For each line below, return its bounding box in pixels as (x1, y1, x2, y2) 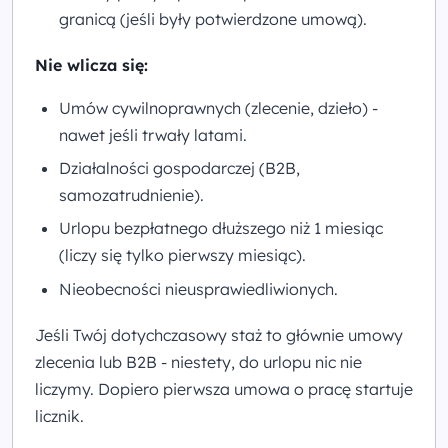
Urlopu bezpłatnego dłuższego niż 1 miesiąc (59, 218, 383, 239)
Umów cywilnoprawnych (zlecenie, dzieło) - (59, 97, 378, 118)
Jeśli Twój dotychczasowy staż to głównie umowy (35, 325, 403, 346)
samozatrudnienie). (59, 185, 204, 206)
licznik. (35, 406, 84, 427)
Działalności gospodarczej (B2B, (59, 158, 300, 179)
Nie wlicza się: (35, 54, 148, 75)
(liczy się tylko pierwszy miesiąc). (59, 245, 306, 266)
